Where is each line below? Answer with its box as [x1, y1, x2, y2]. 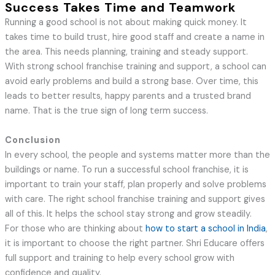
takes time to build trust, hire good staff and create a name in [4, 31, 265, 44]
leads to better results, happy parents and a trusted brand [4, 90, 251, 103]
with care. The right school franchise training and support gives [4, 193, 265, 206]
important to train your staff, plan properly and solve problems [4, 179, 266, 191]
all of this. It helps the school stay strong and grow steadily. [4, 208, 252, 220]
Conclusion [4, 134, 61, 147]
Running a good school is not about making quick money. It [4, 17, 247, 29]
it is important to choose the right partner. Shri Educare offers [4, 238, 265, 250]
